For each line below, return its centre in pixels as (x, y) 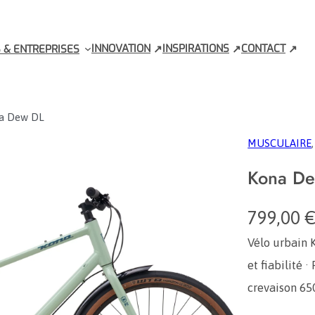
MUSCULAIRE (280, 143)
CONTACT (263, 49)
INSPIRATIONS (196, 49)
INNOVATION (121, 49)
